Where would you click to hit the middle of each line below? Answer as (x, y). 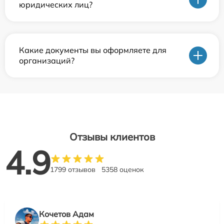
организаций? (47, 61)
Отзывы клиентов (112, 137)
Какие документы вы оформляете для (93, 50)
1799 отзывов (73, 170)
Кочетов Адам (66, 214)
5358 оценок (123, 170)
